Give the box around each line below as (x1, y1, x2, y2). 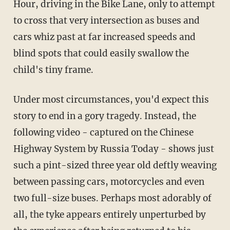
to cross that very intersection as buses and (13, 15, 200, 27)
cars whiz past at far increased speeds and (13, 31, 196, 43)
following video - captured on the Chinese (13, 127, 194, 139)
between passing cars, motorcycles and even (13, 176, 204, 188)
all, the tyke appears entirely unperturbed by (13, 209, 206, 221)
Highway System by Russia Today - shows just (13, 143, 214, 155)
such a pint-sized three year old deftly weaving (13, 160, 217, 171)
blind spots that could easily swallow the (13, 48, 189, 60)
